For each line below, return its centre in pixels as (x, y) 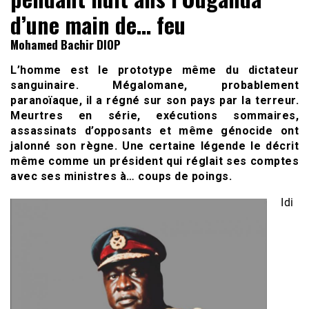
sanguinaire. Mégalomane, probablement (154, 85)
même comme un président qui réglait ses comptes (154, 161)
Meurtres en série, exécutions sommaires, (154, 115)
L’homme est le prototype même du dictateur (154, 70)
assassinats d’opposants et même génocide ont (154, 130)
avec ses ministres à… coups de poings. (121, 176)
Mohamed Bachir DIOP (66, 44)
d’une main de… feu (98, 24)
